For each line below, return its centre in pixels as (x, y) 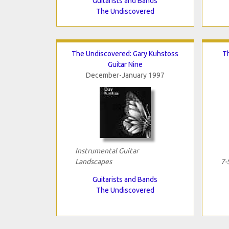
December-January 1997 (125, 75)
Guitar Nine (125, 64)
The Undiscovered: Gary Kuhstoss (125, 53)
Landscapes (93, 161)
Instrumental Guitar (107, 151)
